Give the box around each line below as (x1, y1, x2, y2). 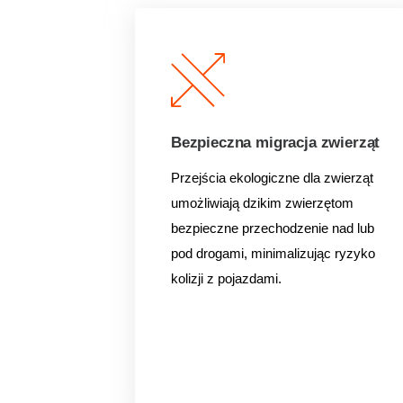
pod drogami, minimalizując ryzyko (171, 246, 375, 261)
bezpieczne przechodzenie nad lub (171, 220, 374, 236)
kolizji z (171, 271, 218, 286)
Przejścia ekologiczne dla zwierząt (171, 170, 373, 185)
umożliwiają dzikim (171, 195, 285, 210)
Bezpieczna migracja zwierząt (171, 134, 381, 151)
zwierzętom (285, 195, 354, 210)
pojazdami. (218, 271, 282, 286)
